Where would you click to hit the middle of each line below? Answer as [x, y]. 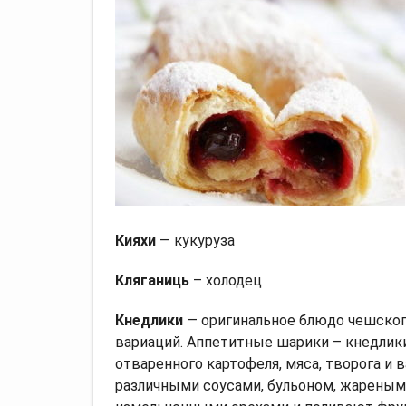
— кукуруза [195, 240]
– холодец [226, 280]
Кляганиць [152, 280]
